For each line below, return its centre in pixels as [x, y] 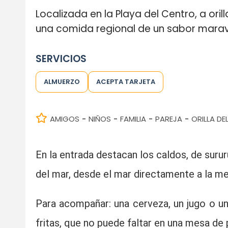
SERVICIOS [61, 59]
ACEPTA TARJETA [125, 81]
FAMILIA [133, 119]
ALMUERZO [62, 81]
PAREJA [168, 119]
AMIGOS [64, 119]
